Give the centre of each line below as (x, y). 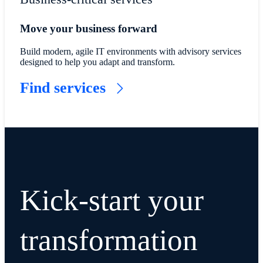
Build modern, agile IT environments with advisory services (130, 51)
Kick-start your (112, 200)
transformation (109, 240)
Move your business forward (88, 28)
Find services (65, 87)
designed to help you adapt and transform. (97, 62)
